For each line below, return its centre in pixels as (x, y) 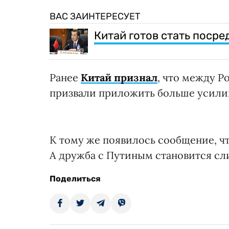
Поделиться (75, 179)
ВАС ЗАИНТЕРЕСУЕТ (95, 17)
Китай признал (119, 78)
